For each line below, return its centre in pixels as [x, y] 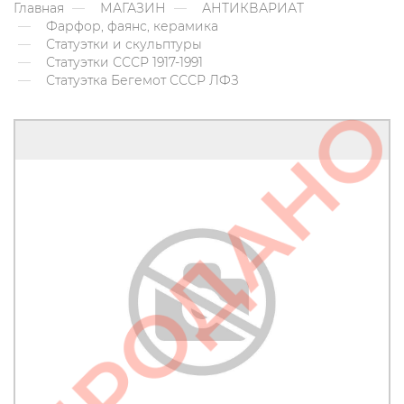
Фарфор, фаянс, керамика [132, 27]
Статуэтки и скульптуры [124, 45]
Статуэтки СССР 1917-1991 [124, 63]
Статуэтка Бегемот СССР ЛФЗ [141, 81]
